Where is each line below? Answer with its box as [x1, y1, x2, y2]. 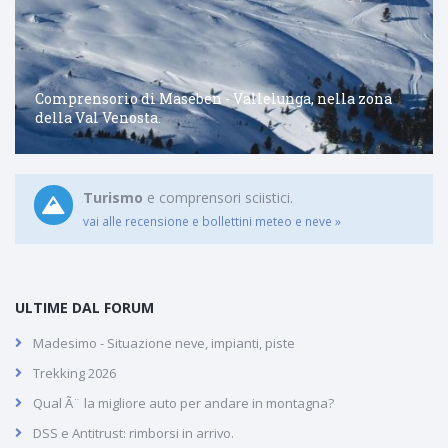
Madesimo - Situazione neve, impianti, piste [33, 333, 295, 352]
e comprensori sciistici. [143, 188, 294, 208]
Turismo [83, 188, 144, 208]
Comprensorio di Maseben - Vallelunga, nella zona [34, 88, 392, 108]
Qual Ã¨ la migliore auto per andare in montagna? [33, 393, 334, 412]
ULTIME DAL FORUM [15, 297, 154, 317]
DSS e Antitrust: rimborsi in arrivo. [33, 423, 234, 442]
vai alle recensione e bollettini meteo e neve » [83, 213, 342, 231]
